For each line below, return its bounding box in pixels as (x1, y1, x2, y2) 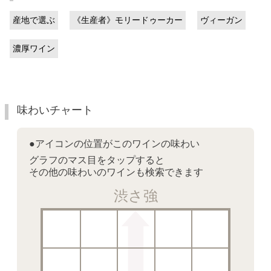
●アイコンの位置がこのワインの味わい (28, 138, 200, 149)
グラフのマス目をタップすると (28, 154, 165, 165)
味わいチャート (16, 104, 93, 117)
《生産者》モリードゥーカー (73, 15, 183, 25)
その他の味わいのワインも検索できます (28, 166, 203, 177)
